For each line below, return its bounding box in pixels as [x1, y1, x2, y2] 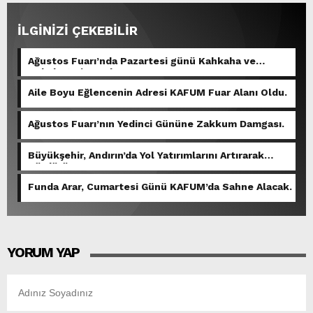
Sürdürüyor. [28, 161, 87, 173]
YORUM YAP [7, 244, 80, 261]
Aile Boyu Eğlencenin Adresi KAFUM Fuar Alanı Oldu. [28, 87, 287, 99]
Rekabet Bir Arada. [28, 66, 121, 78]
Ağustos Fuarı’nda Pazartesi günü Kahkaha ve [28, 55, 256, 67]
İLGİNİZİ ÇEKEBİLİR [17, 23, 138, 38]
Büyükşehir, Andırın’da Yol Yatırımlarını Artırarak [28, 150, 264, 161]
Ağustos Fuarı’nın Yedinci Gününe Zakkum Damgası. [28, 118, 284, 130]
